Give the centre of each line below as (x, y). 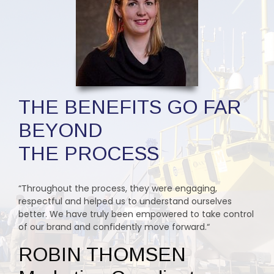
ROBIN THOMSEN (102, 254)
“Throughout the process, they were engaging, (118, 188)
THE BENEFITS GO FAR (130, 107)
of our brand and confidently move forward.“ (114, 227)
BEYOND (60, 130)
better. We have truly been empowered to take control (136, 214)
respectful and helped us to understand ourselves (125, 201)
